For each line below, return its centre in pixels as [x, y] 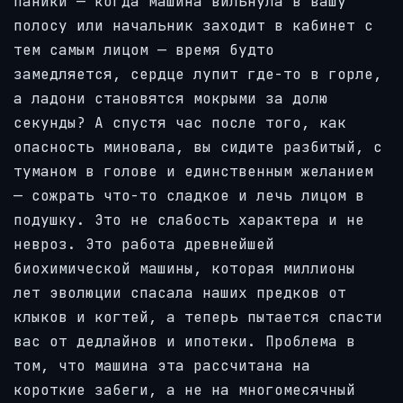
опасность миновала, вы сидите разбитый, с [198, 147]
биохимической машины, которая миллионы [184, 268]
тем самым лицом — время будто [144, 49]
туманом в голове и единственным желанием [193, 171]
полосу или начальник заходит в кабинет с [193, 25]
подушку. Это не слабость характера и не [189, 219]
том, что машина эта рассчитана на [162, 365]
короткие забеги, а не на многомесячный [184, 390]
